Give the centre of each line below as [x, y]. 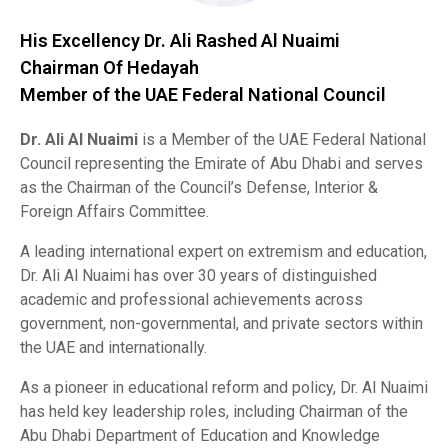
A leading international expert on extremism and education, [223, 251]
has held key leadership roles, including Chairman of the [214, 411]
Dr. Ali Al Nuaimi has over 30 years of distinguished [198, 275]
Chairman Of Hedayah [109, 67]
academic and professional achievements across [191, 299]
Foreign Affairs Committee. [114, 211]
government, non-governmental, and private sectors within [221, 323]
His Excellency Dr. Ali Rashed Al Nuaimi [180, 40]
